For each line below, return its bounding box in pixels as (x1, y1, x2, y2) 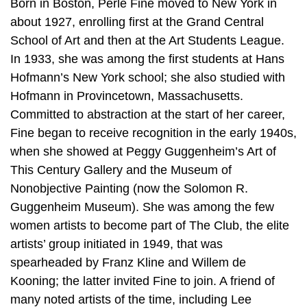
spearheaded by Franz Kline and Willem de (10, 256, 246, 270)
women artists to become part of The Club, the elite (10, 219, 289, 233)
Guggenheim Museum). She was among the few (10, 200, 274, 214)
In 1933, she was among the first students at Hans (10, 52, 284, 66)
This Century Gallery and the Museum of (10, 163, 232, 177)
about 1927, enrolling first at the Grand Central (10, 15, 264, 29)
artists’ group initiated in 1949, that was (10, 237, 223, 251)
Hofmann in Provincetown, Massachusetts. (10, 89, 243, 103)
